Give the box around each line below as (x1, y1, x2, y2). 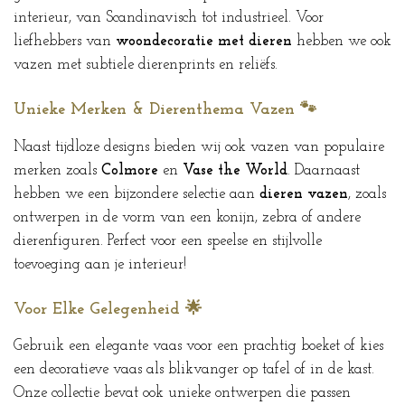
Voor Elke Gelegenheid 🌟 (14, 300, 202, 318)
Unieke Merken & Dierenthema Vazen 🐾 (14, 101, 316, 118)
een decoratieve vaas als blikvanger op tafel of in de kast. (14, 363, 374, 378)
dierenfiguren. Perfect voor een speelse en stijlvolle (14, 233, 322, 249)
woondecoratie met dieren (116, 34, 292, 49)
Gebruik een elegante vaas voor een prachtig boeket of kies (14, 339, 383, 354)
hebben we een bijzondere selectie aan (14, 186, 259, 202)
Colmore (101, 163, 158, 178)
